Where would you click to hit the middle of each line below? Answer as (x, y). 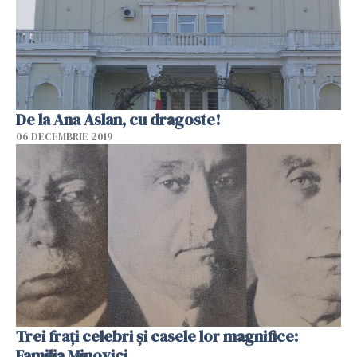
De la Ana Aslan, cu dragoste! (118, 119)
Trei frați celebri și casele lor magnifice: (157, 337)
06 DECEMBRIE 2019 (65, 136)
